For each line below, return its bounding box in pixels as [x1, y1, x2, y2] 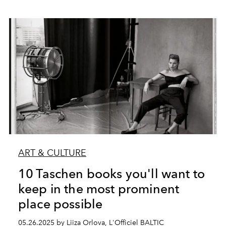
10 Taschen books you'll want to [18, 166, 205, 181]
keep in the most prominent [18, 181, 180, 196]
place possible [18, 196, 103, 211]
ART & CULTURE [18, 147, 86, 158]
